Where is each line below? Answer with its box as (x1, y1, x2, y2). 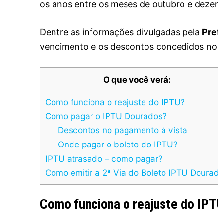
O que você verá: (103, 74, 171, 85)
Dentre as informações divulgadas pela (40, 27, 202, 37)
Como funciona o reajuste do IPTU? (45, 97, 185, 108)
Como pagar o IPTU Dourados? (45, 111, 167, 122)
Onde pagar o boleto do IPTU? (57, 139, 178, 150)
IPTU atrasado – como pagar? (45, 153, 163, 164)
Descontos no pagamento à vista (57, 125, 187, 136)
